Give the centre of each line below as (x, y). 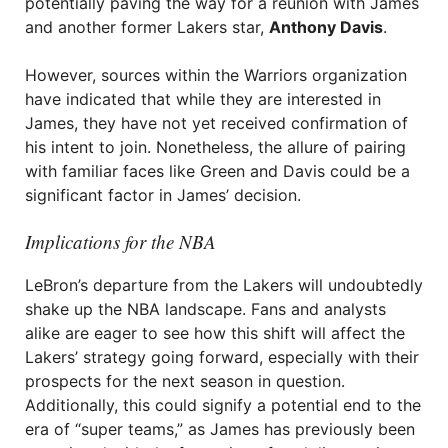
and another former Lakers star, (147, 27)
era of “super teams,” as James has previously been (220, 429)
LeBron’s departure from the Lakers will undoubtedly (224, 285)
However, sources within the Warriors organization (216, 75)
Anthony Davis (326, 27)
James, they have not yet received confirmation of (216, 123)
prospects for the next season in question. (185, 381)
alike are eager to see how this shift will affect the (215, 333)
